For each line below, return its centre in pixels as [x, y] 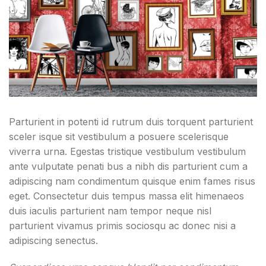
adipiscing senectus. [53, 240]
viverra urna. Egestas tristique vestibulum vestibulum [127, 151]
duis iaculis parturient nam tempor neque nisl [110, 210]
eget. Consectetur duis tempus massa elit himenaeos [126, 196]
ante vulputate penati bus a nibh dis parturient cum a [128, 166]
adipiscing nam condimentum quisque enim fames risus [132, 181]
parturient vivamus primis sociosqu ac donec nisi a [122, 225]
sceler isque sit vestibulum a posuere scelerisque [119, 136]
